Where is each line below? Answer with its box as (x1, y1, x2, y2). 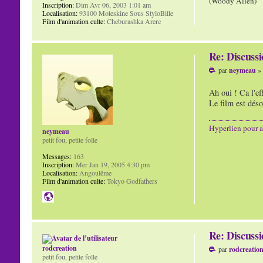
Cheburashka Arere (104, 16, 161, 26)
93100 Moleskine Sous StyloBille (77, 8, 173, 18)
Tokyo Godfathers (104, 176, 157, 186)
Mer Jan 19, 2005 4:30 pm (73, 159, 150, 169)
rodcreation (42, 242, 77, 253)
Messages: (42, 151, 72, 161)
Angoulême (77, 167, 112, 177)
